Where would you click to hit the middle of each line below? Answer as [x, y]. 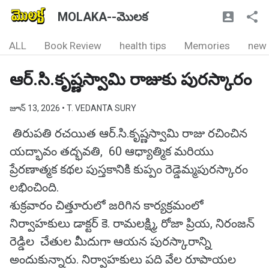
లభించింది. [34, 187]
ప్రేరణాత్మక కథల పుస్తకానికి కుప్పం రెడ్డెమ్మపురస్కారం [129, 169]
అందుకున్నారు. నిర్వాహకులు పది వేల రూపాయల [123, 259]
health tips [143, 46]
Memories [207, 46]
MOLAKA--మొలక [103, 17]
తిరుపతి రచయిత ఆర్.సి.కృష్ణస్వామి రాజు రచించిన [128, 133]
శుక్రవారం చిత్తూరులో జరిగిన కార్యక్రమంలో [107, 205]
